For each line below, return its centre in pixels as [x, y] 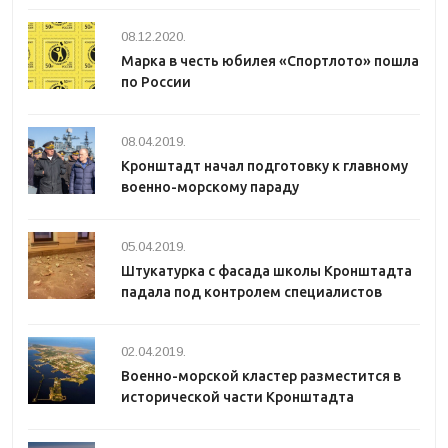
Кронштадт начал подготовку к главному [264, 166]
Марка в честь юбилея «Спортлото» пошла [270, 61]
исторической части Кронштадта [237, 397]
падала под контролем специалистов [251, 292]
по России [156, 82]
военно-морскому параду [210, 187]
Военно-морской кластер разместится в [261, 376]
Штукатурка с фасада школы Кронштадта [266, 271]
